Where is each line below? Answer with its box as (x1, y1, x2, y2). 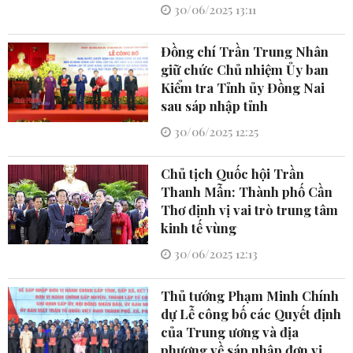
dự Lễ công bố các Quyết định (161, 305, 342, 323)
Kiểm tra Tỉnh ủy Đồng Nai (161, 79, 325, 97)
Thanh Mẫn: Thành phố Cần (161, 183, 333, 201)
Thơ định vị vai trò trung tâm (161, 201, 339, 219)
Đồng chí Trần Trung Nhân (161, 43, 329, 61)
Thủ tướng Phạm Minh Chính (161, 287, 340, 305)
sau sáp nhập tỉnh (161, 97, 269, 115)
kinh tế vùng (161, 219, 237, 237)
